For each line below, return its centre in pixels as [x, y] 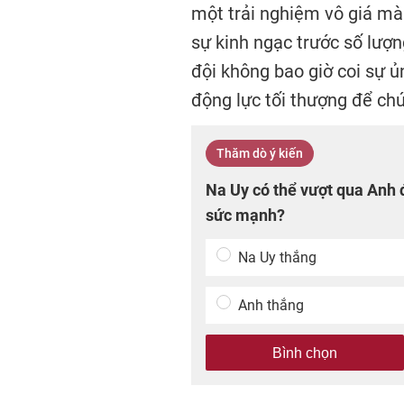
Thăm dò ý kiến [260, 153]
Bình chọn [305, 353]
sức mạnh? [245, 215]
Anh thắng [271, 305]
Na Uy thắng [277, 257]
